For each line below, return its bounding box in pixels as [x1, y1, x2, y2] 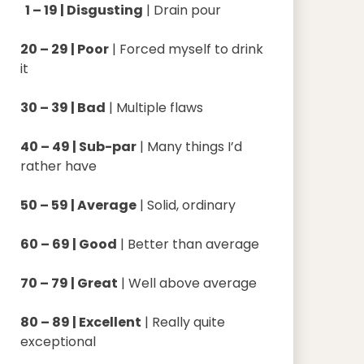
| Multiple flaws [105, 98, 203, 118]
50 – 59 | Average [19, 196, 136, 215]
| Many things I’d [136, 137, 242, 157]
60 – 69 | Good [19, 235, 117, 254]
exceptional [19, 332, 96, 352]
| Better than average [116, 235, 259, 254]
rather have [19, 157, 97, 176]
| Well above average [117, 274, 257, 293]
